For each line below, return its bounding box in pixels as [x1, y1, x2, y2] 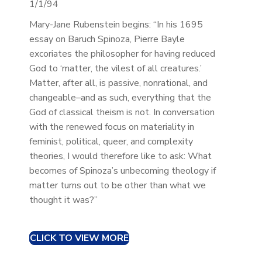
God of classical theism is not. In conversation [29, 106, 215, 119]
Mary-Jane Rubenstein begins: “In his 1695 [29, 18, 203, 32]
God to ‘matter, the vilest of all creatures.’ [29, 62, 202, 75]
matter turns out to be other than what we [29, 179, 206, 192]
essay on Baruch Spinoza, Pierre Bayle [29, 33, 185, 46]
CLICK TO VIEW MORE [29, 232, 129, 245]
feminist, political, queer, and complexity [29, 135, 193, 149]
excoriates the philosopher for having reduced [29, 47, 215, 61]
